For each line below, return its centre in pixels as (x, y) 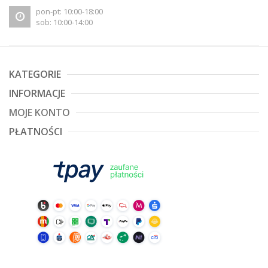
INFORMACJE (37, 94)
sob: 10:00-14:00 (64, 22)
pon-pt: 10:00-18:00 (69, 12)
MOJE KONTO (39, 113)
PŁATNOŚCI (36, 132)
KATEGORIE (35, 74)
